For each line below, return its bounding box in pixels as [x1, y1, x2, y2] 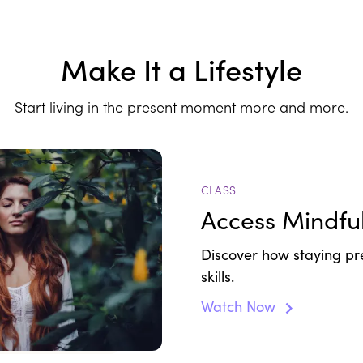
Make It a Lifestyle [61, 47, 302, 89]
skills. [201, 267, 238, 287]
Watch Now [201, 297, 280, 317]
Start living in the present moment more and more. [15, 96, 348, 117]
